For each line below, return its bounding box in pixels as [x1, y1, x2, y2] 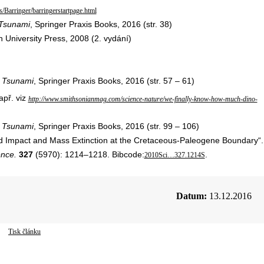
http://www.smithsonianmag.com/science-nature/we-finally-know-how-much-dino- [28, 94, 258, 103]
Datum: [176, 191, 207, 202]
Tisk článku [8, 227, 41, 236]
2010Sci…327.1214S [144, 151, 205, 160]
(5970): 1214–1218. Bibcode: [32, 150, 144, 160]
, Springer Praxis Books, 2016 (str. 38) [29, 19, 172, 29]
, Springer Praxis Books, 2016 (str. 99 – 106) [33, 121, 199, 131]
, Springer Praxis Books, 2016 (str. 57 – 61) [33, 75, 194, 85]
